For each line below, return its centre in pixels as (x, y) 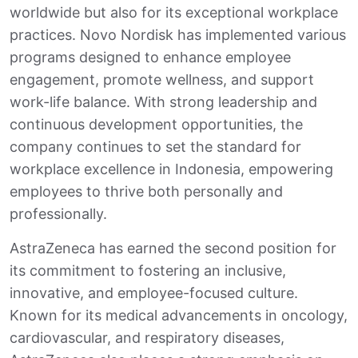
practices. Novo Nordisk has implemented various (178, 35)
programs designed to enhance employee (150, 58)
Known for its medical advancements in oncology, (179, 316)
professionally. (58, 214)
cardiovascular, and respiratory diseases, (147, 338)
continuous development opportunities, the (156, 125)
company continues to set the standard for (155, 147)
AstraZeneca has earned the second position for (173, 249)
